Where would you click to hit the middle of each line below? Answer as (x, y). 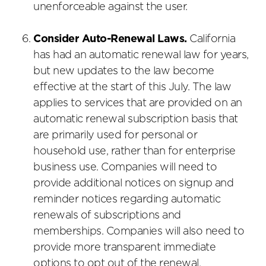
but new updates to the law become (124, 72)
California (211, 39)
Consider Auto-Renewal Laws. (110, 39)
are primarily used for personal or (115, 136)
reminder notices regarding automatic (127, 200)
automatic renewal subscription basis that (136, 120)
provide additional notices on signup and (133, 184)
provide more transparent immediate (124, 248)
